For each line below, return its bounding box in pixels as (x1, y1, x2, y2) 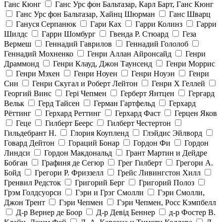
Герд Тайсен (38, 99, 80, 108)
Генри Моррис (166, 59, 215, 68)
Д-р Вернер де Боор (16, 208, 82, 217)
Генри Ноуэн (131, 69, 175, 78)
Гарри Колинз (135, 20, 182, 29)
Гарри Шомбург (42, 30, 96, 39)
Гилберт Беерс (45, 119, 93, 128)
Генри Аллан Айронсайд (87, 50, 171, 58)
